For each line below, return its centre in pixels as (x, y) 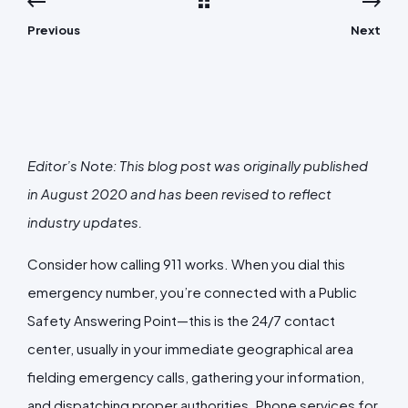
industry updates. (85, 221)
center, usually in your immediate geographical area (190, 348)
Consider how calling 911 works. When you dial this (186, 263)
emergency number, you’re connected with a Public (192, 291)
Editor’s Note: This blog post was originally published (198, 165)
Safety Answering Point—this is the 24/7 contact (181, 320)
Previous (54, 30)
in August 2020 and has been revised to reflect (179, 193)
